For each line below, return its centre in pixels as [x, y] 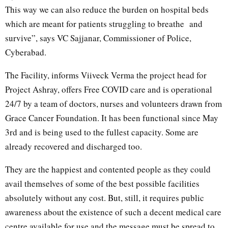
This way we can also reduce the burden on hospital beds [107, 9]
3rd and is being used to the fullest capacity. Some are [102, 132]
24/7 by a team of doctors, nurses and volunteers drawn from [113, 103]
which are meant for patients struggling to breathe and [104, 23]
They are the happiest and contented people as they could [108, 169]
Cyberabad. [26, 52]
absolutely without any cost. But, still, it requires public [105, 197]
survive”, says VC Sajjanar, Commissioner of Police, [98, 38]
